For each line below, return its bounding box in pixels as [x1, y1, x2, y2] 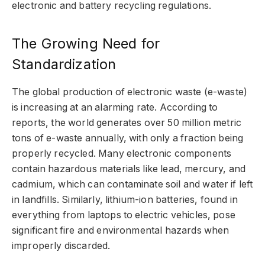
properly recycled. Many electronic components [12, 148, 232, 160]
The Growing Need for [12, 34, 160, 52]
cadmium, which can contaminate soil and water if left [12, 179, 253, 190]
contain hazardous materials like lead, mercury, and [12, 163, 246, 175]
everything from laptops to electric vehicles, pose [12, 209, 235, 221]
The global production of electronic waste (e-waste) [12, 86, 248, 98]
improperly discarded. [12, 240, 111, 252]
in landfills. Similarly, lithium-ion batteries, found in [12, 194, 238, 206]
